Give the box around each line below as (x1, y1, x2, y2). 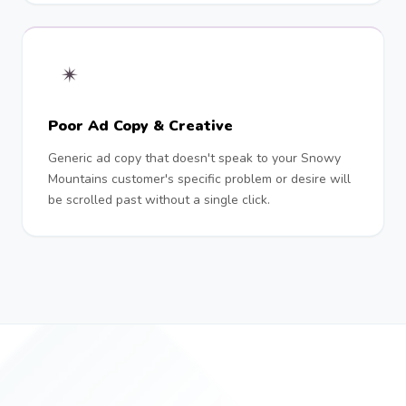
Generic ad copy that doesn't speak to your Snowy (48, 150, 341, 167)
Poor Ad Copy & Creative (48, 116, 233, 136)
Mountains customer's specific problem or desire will (48, 170, 351, 188)
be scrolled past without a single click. (48, 191, 270, 208)
